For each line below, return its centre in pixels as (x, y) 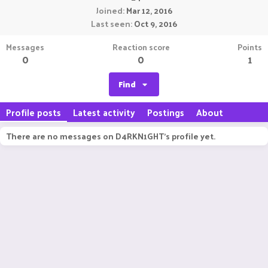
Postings (166, 112)
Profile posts (33, 112)
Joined (109, 10)
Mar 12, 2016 (149, 10)
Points (250, 47)
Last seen (111, 24)
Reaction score (141, 47)
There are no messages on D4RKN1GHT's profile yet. (111, 136)
